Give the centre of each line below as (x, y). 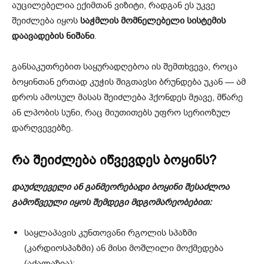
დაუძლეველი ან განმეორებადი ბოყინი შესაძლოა (121, 187)
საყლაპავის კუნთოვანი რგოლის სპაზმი (110, 233)
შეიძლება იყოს (46, 21)
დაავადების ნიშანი (53, 36)
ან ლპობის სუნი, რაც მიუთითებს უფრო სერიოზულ (121, 113)
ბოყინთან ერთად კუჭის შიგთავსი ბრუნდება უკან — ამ (129, 82)
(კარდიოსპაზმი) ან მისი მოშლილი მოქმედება (124, 248)
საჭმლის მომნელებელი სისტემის (153, 21)
